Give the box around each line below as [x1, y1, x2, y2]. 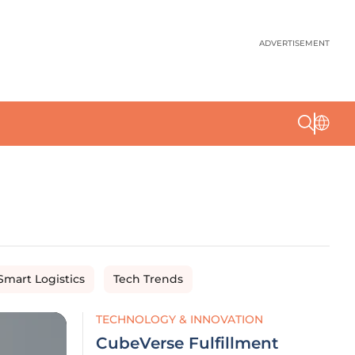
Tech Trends [113, 272, 183, 286]
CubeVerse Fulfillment [96, 334, 278, 353]
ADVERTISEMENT [259, 38, 330, 48]
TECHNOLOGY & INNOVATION [96, 312, 263, 326]
